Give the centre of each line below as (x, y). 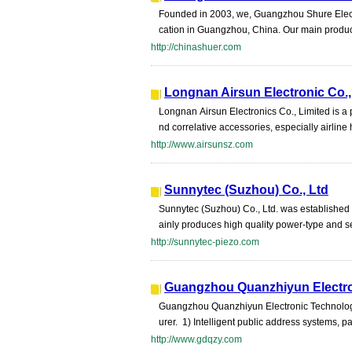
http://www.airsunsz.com (202, 145)
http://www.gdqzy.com (196, 339)
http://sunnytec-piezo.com (205, 242)
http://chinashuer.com (196, 47)
